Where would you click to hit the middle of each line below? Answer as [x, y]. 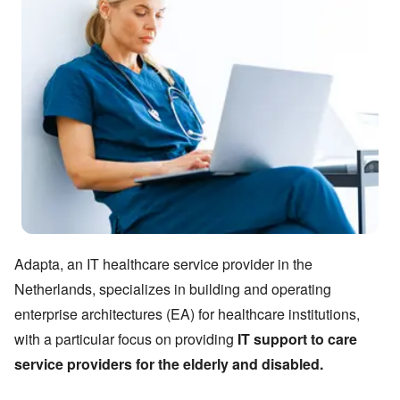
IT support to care [297, 339]
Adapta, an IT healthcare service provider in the [163, 264]
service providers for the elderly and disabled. [169, 364]
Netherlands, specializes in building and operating [173, 289]
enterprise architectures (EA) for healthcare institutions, [187, 314]
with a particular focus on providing [124, 339]
